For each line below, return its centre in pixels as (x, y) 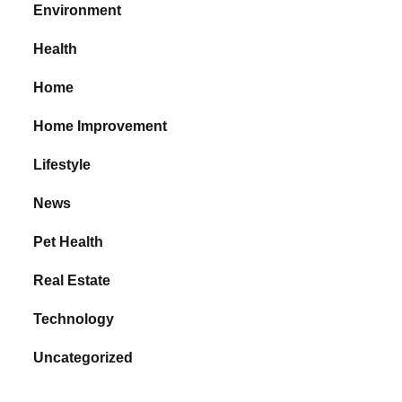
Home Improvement (100, 126)
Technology (74, 319)
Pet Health (69, 241)
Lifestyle (62, 164)
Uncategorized (83, 357)
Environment (78, 10)
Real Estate (72, 280)
